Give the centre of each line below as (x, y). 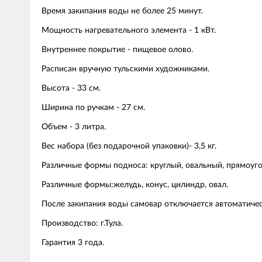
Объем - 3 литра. (74, 127)
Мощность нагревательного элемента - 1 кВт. (129, 30)
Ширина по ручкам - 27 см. (93, 107)
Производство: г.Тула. (82, 223)
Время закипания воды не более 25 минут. (122, 11)
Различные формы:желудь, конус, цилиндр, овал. (135, 185)
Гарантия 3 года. (73, 242)
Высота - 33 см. (71, 88)
